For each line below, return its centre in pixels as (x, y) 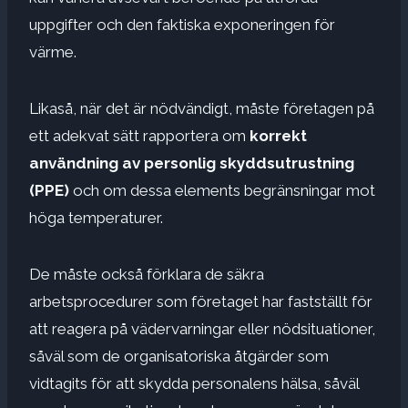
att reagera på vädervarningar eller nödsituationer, (202, 328)
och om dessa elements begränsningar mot (224, 190)
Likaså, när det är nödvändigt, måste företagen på (202, 108)
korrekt (276, 135)
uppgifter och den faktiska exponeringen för (182, 24)
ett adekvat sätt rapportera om (138, 135)
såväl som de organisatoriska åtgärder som (179, 356)
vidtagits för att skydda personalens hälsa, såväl (194, 383)
